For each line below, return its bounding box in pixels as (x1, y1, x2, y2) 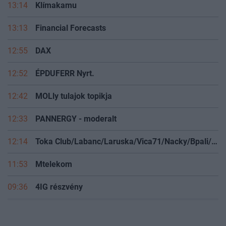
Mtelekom (35, 159, 72, 169)
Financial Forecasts (35, 23, 106, 33)
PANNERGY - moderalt (35, 114, 117, 124)
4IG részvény (35, 182, 83, 192)
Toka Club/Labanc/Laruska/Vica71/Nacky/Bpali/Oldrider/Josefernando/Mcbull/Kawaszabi (211, 136, 217, 146)
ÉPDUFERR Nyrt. (35, 68, 94, 78)
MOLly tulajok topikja (35, 91, 112, 101)
